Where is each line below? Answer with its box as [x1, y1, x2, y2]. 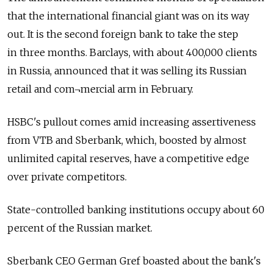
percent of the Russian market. [7, 222, 152, 235]
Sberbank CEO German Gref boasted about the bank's [7, 255, 261, 268]
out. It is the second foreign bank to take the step [7, 28, 238, 41]
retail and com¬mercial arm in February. [7, 83, 193, 96]
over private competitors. [7, 171, 127, 183]
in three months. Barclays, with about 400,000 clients [7, 46, 257, 59]
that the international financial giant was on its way [7, 10, 249, 23]
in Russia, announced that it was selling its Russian [7, 65, 247, 77]
